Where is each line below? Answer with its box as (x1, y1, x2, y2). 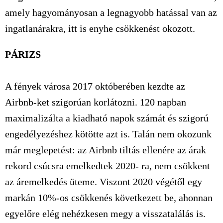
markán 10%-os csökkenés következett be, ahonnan (5, 192, 213, 203)
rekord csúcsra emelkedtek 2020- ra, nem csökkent (5, 160, 210, 171)
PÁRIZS (5, 49, 41, 60)
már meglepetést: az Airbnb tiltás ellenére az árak (5, 144, 206, 155)
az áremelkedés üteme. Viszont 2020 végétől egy (5, 176, 202, 187)
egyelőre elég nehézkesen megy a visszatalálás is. (5, 208, 206, 219)
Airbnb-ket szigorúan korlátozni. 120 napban (5, 97, 186, 108)
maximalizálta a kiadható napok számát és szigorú (5, 112, 209, 123)
